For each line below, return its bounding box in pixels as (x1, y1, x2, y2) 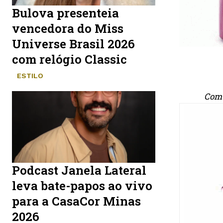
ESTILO (17, 71, 43, 80)
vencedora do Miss (12, 20, 123, 36)
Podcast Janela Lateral (12, 162, 146, 178)
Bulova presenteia (12, 4, 119, 21)
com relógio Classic (12, 51, 127, 67)
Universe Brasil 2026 (12, 35, 135, 52)
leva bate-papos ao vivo (12, 177, 152, 194)
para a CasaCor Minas (12, 193, 141, 209)
